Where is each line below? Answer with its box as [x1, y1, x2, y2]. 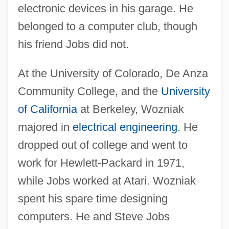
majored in [17, 120, 73, 133]
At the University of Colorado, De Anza [17, 66, 208, 80]
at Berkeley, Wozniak [77, 102, 184, 116]
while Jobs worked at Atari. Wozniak [17, 174, 196, 187]
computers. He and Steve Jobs [17, 210, 170, 223]
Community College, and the [17, 84, 161, 98]
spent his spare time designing [17, 192, 168, 205]
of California [17, 102, 77, 116]
